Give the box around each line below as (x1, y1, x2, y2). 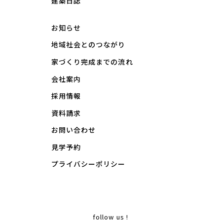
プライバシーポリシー (51, 159, 126, 169)
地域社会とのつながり (51, 39, 126, 50)
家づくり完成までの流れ (51, 56, 133, 67)
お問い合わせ (51, 125, 96, 135)
